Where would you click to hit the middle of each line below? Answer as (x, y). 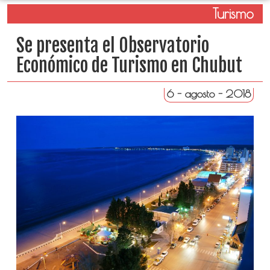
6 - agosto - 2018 (209, 94)
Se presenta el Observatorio (112, 46)
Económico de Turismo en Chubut (129, 65)
